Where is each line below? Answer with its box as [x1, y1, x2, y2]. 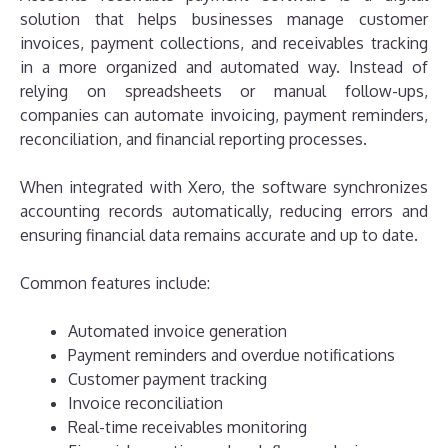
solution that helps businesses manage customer [20, 8, 428, 29]
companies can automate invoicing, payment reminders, [20, 104, 428, 125]
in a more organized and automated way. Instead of [20, 56, 428, 77]
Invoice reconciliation [68, 392, 223, 413]
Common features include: [20, 272, 210, 293]
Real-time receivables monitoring [68, 416, 307, 437]
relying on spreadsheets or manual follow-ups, [20, 80, 428, 101]
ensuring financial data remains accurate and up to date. [20, 224, 418, 245]
